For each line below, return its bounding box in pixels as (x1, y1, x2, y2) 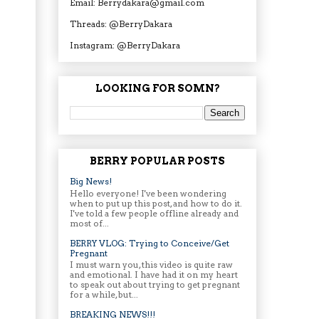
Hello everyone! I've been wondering (70, 187, 226, 199)
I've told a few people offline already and (70, 207, 239, 219)
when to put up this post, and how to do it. (70, 197, 242, 209)
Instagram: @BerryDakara (70, 39, 180, 51)
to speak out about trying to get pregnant (70, 279, 240, 291)
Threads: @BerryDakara (70, 18, 172, 29)
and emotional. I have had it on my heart (70, 269, 238, 281)
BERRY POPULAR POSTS (90, 155, 225, 167)
